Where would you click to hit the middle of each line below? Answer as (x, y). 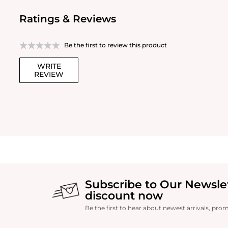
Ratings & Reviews (68, 19)
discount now (124, 195)
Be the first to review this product (116, 45)
